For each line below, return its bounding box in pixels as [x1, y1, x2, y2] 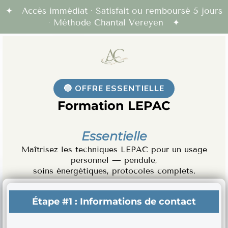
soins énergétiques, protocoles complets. [33, 166, 195, 176]
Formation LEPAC [58, 98, 170, 113]
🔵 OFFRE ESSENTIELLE [64, 83, 164, 94]
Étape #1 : [32, 196, 80, 207]
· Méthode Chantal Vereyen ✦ [48, 17, 180, 28]
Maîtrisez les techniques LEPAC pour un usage [21, 145, 207, 154]
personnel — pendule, [71, 155, 157, 165]
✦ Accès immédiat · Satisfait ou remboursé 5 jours [6, 6, 222, 16]
